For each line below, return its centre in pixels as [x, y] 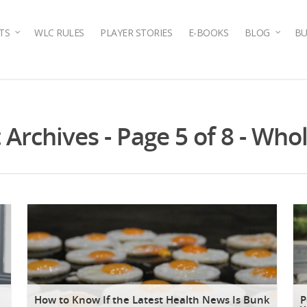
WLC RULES [59, 33]
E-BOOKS [208, 33]
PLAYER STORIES [136, 33]
